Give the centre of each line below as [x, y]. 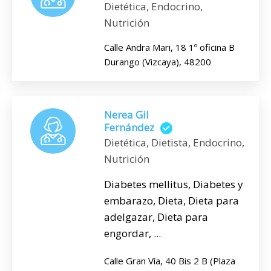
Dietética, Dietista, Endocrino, [174, 143]
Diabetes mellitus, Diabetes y [174, 184]
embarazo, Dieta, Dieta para [171, 201]
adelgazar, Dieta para [156, 217]
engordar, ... [132, 233]
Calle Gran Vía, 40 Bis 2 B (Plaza [170, 261]
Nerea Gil [126, 114]
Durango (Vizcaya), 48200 [158, 61]
